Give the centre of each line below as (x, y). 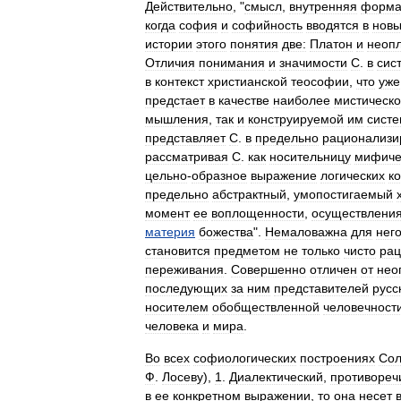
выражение (284, 175)
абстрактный (249, 194)
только (321, 251)
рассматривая (187, 157)
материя (170, 232)
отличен (333, 269)
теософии (320, 81)
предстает (175, 100)
